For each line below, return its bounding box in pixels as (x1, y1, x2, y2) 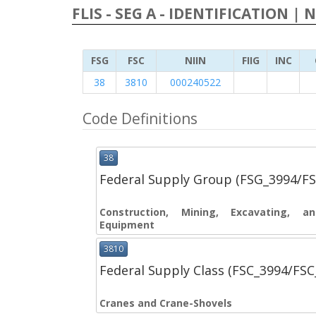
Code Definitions (83, 109, 197, 128)
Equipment (99, 218, 154, 232)
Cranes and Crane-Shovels (99, 296, 232, 310)
